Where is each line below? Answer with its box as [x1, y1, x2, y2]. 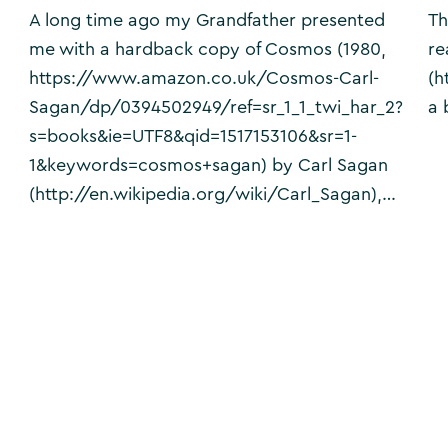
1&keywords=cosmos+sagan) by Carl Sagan [29, 155, 388, 174]
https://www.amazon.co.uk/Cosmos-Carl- [29, 68, 379, 87]
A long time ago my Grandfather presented [29, 10, 385, 29]
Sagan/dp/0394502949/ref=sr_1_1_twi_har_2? [29, 97, 403, 116]
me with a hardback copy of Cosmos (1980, [29, 39, 386, 58]
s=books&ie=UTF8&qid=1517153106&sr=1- [29, 126, 357, 145]
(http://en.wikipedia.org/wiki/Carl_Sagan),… [29, 184, 396, 203]
